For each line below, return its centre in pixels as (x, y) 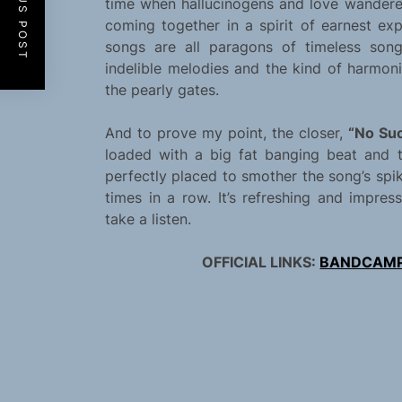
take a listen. (148, 219)
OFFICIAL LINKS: (261, 262)
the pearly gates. (162, 90)
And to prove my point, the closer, (227, 133)
